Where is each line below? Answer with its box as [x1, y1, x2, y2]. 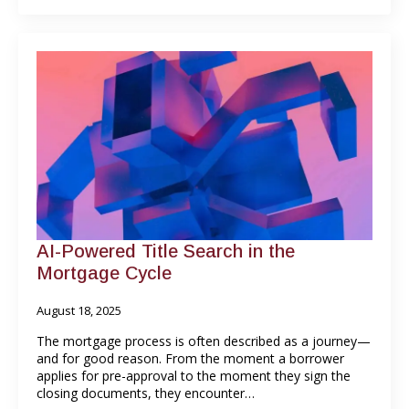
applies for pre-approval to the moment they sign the [37, 366, 351, 384]
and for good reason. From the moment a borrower [37, 349, 344, 367]
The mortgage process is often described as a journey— [37, 331, 371, 350]
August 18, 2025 [37, 301, 121, 319]
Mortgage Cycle [37, 262, 172, 283]
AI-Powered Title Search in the [37, 240, 295, 261]
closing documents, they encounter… [37, 383, 255, 402]
